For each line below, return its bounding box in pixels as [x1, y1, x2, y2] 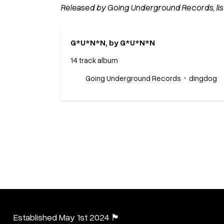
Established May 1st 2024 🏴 [13, 211, 120, 222]
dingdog [188, 73, 217, 82]
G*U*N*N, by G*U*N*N [70, 37, 155, 47]
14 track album [70, 55, 118, 64]
